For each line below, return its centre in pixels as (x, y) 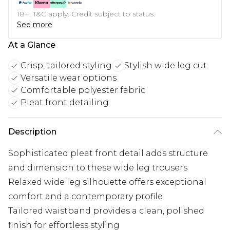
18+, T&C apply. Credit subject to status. (86, 14)
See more (35, 25)
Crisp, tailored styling (66, 66)
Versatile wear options (69, 78)
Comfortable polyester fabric (83, 90)
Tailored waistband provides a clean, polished (106, 211)
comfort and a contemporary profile (85, 197)
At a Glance (32, 45)
